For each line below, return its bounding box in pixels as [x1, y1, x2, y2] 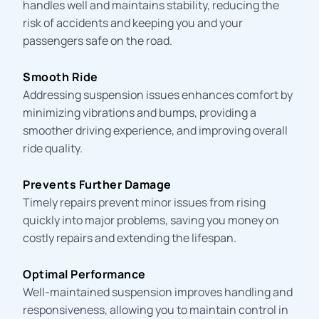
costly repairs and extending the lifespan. [23, 229, 237, 246]
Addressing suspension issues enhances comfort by [23, 86, 293, 103]
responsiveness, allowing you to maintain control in [23, 301, 289, 318]
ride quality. [23, 140, 83, 156]
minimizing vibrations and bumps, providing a [23, 104, 257, 120]
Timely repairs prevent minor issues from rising [23, 194, 266, 210]
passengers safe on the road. [23, 32, 173, 48]
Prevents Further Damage [23, 176, 172, 192]
